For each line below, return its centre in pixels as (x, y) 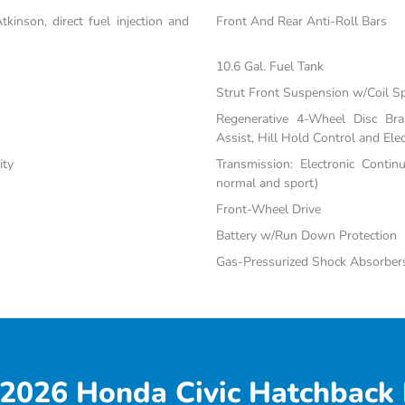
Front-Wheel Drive (268, 210)
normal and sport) (267, 184)
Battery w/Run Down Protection (306, 236)
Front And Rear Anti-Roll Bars (301, 22)
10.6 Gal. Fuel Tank (269, 67)
